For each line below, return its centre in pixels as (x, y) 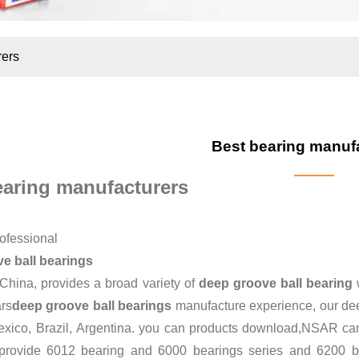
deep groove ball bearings (92, 305)
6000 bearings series (220, 350)
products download (244, 328)
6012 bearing (85, 350)
